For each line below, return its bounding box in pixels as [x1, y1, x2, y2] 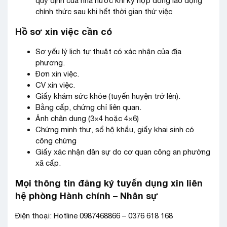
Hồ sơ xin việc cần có [15, 26, 112, 37]
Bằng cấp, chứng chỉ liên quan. [35, 103, 141, 111]
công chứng [35, 136, 77, 145]
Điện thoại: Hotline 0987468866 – [15, 211, 128, 220]
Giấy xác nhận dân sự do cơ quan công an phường [35, 147, 210, 156]
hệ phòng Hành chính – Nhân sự [15, 190, 158, 201]
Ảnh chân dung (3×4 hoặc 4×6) [35, 114, 139, 123]
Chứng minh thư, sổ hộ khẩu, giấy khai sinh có [35, 125, 194, 134]
